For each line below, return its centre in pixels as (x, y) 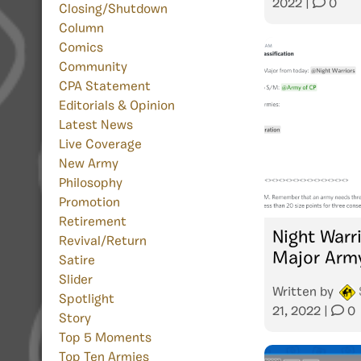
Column (81, 29)
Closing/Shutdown (113, 10)
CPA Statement (105, 87)
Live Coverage (100, 145)
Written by (305, 292)
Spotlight (87, 300)
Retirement (93, 223)
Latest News (96, 126)
